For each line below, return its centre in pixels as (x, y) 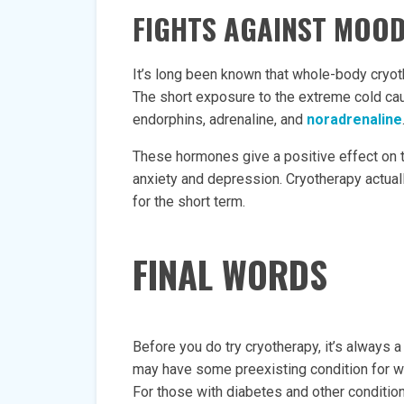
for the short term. (189, 202)
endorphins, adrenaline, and (220, 119)
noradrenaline (354, 119)
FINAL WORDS (230, 274)
